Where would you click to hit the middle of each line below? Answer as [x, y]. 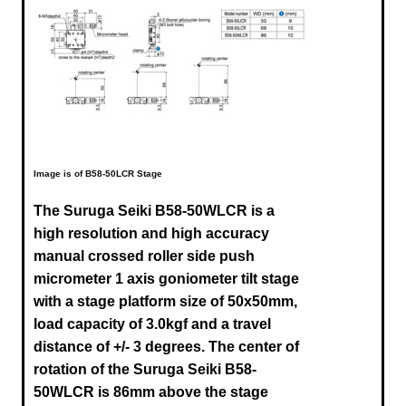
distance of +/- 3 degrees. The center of [166, 346]
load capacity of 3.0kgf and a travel [152, 324]
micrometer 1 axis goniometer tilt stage [166, 278]
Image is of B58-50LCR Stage [98, 173]
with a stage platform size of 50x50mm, [165, 301]
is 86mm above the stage [181, 391]
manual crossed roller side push [144, 256]
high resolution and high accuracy [151, 233]
